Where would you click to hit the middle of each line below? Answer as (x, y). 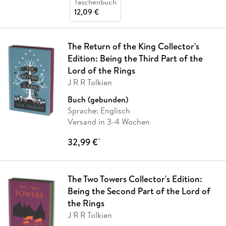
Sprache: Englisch (99, 111)
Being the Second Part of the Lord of (139, 191)
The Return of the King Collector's (133, 46)
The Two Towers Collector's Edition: (135, 179)
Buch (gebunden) (98, 100)
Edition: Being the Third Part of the (135, 59)
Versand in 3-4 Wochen (108, 122)
